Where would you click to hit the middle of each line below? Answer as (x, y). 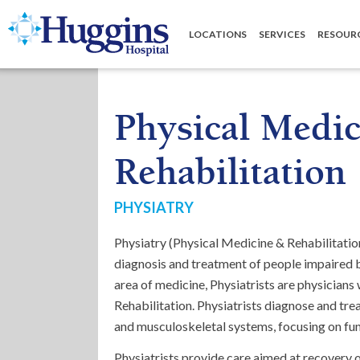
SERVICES (282, 34)
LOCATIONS (218, 34)
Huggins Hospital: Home (77, 22)
